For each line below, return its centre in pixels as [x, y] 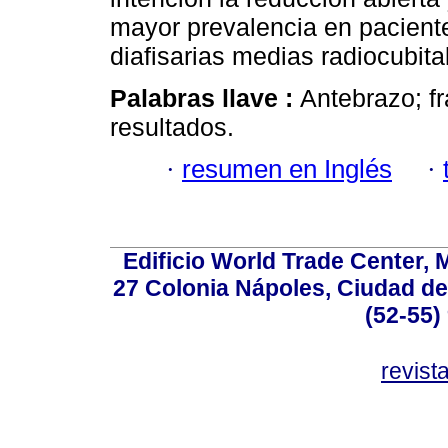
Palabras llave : [205, 97]
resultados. [172, 126]
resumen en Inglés [287, 169]
